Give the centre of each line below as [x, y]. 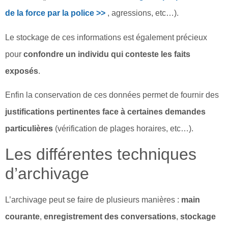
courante [22, 216]
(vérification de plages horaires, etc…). [123, 129]
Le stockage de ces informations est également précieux [106, 37]
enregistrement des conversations [110, 216]
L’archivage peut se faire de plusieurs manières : [93, 199]
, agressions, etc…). [142, 13]
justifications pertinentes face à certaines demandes [105, 112]
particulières [29, 129]
